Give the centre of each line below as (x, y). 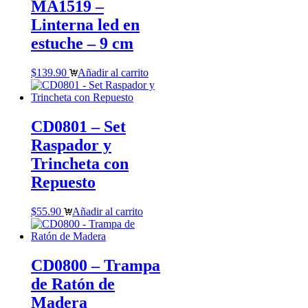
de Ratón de (73, 284)
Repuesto (63, 183)
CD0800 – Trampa (96, 265)
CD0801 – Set (78, 127)
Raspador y (71, 145)
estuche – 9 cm (82, 44)
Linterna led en (85, 25)
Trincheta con (80, 164)
